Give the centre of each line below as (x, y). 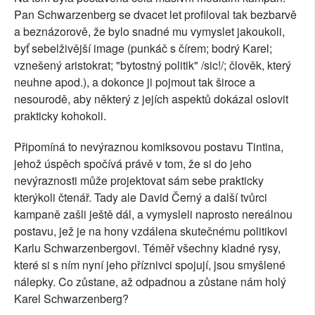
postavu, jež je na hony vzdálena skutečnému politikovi (151, 231)
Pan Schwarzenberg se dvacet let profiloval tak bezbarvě (155, 15)
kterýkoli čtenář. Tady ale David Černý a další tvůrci (141, 198)
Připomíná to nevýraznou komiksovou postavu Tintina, (149, 147)
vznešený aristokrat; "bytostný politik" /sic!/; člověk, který (153, 65)
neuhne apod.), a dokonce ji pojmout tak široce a (135, 82)
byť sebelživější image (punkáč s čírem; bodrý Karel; (143, 49)
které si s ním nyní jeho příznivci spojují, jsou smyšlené (150, 265)
